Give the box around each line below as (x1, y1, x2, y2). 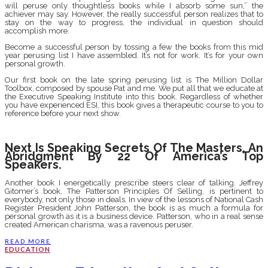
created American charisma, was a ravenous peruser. (5, 220, 193, 229)
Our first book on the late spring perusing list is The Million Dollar (5, 75, 263, 85)
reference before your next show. (5, 109, 121, 118)
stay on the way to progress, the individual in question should (5, 18, 263, 28)
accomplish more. (5, 26, 69, 36)
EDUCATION (5, 245, 50, 253)
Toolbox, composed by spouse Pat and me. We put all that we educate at (5, 84, 263, 93)
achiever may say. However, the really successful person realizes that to (5, 10, 263, 19)
